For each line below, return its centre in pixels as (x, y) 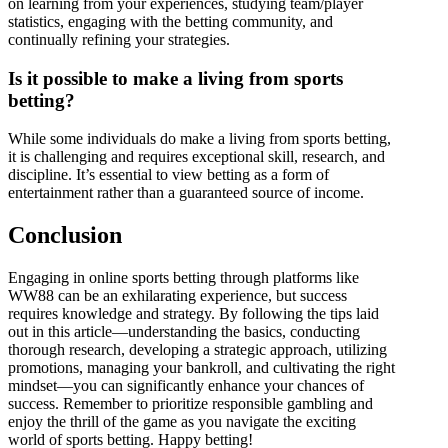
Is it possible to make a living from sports (175, 78)
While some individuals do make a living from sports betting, (199, 139)
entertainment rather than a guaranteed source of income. (186, 193)
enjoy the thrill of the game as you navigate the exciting (182, 422)
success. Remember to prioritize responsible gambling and (190, 404)
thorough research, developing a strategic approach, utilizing (197, 350)
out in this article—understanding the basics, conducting (184, 332)
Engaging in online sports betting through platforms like (183, 278)
